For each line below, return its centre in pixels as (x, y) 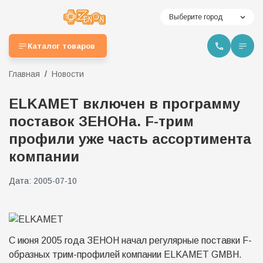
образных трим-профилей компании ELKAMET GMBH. (125, 254)
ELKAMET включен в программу (124, 104)
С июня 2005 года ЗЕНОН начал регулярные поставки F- (130, 240)
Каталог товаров (61, 46)
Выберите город (196, 17)
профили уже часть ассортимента (130, 139)
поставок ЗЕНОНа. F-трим (101, 121)
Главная (24, 74)
